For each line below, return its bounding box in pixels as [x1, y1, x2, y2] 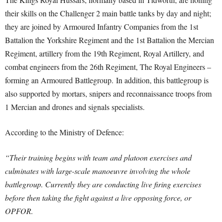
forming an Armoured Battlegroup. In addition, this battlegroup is [5, 75, 209, 85]
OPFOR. [5, 206, 33, 216]
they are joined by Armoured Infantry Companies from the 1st [5, 21, 198, 32]
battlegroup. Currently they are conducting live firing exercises [5, 179, 201, 189]
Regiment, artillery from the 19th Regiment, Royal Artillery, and [5, 48, 204, 58]
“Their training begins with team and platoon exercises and [5, 152, 192, 163]
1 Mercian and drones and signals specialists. [5, 102, 145, 112]
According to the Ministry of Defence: [5, 127, 124, 137]
